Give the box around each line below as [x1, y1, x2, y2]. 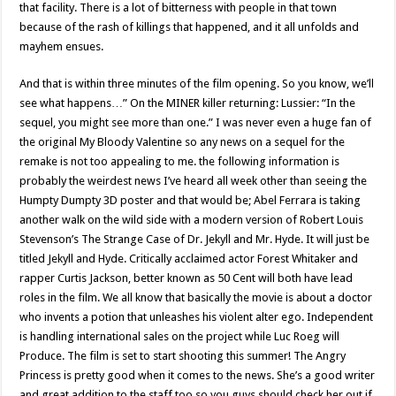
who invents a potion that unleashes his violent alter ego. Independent [19, 310, 374, 324]
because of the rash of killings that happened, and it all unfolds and [19, 20, 360, 34]
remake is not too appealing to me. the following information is [19, 155, 340, 168]
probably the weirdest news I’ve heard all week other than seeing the [19, 174, 368, 187]
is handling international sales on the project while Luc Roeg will [19, 330, 340, 343]
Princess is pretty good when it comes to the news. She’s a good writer [19, 369, 376, 382]
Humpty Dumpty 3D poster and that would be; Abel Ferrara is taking [19, 194, 362, 207]
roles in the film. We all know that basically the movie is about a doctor [19, 291, 373, 304]
